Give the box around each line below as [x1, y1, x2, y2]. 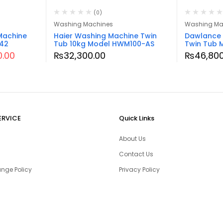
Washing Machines [54, 19, 113, 28]
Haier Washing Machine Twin [54, 30, 157, 41]
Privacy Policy [119, 165, 160, 174]
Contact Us [119, 149, 153, 158]
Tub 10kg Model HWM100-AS [54, 38, 154, 49]
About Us [119, 134, 146, 143]
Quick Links [119, 113, 154, 123]
